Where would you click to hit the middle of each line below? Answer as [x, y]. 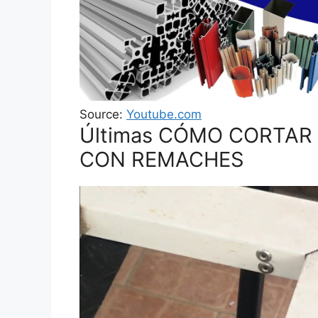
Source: [103, 115]
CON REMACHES [162, 160]
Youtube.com [164, 115]
